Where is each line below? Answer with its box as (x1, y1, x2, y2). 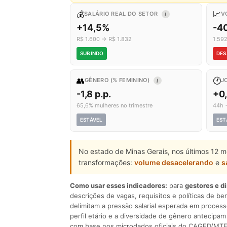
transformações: (79, 158, 134, 167)
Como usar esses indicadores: (70, 181, 167, 190)
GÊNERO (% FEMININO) (85, 77, 152, 84)
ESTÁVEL (80, 117, 103, 123)
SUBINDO (80, 50, 104, 56)
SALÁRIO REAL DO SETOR (84, 10, 160, 17)
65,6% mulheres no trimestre (77, 102, 153, 109)
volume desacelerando (134, 158, 213, 167)
